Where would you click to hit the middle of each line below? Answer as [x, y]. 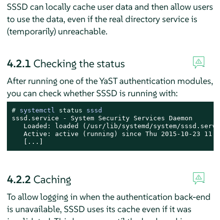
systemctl [39, 110]
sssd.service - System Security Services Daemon [102, 118]
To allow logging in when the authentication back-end [109, 196]
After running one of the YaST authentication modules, [110, 81]
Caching [52, 179]
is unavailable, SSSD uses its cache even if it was [99, 209]
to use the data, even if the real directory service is [102, 19]
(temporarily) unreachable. [57, 31]
